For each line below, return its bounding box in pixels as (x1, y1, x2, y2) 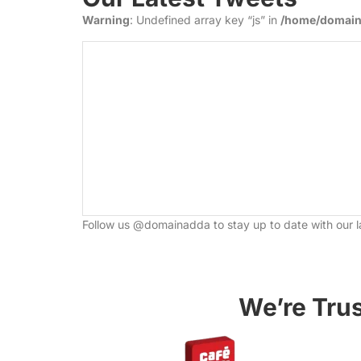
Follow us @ (82, 217, 144, 231)
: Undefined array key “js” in (130, 12, 280, 27)
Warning (82, 12, 130, 27)
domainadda (144, 217, 210, 231)
